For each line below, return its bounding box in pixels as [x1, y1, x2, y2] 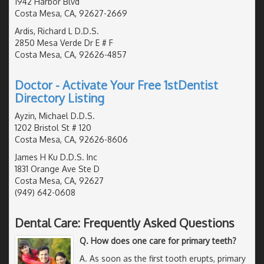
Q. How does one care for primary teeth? [80, 235, 236, 246]
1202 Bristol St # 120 [15, 122, 91, 133]
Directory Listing [15, 90, 104, 105]
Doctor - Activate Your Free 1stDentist [15, 77, 218, 93]
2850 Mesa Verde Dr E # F [15, 37, 113, 48]
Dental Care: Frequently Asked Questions [15, 214, 235, 230]
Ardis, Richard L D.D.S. [15, 25, 99, 36]
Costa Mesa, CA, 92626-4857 [15, 49, 127, 60]
